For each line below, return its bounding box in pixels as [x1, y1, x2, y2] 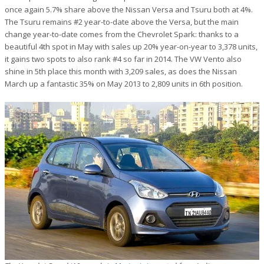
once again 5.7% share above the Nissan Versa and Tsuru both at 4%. [5, 4, 253, 15]
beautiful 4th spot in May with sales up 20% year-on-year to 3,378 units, [5, 41, 258, 52]
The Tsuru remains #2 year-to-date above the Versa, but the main [5, 16, 239, 27]
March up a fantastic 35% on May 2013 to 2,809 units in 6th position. [5, 78, 243, 89]
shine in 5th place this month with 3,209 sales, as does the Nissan [5, 65, 237, 77]
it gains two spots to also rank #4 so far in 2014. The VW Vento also [5, 53, 242, 64]
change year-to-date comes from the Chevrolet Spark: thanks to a [5, 28, 239, 39]
